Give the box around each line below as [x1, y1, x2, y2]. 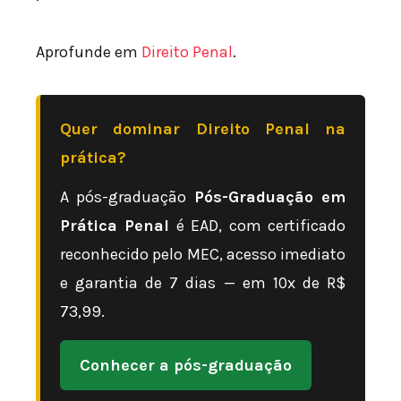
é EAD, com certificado [169, 216, 346, 236]
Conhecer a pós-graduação [80, 355, 292, 376]
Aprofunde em [36, 42, 141, 63]
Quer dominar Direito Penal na [60, 119, 346, 140]
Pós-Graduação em [193, 187, 346, 208]
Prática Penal [60, 216, 170, 236]
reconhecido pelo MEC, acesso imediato [60, 244, 346, 265]
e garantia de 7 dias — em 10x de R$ [60, 273, 346, 294]
